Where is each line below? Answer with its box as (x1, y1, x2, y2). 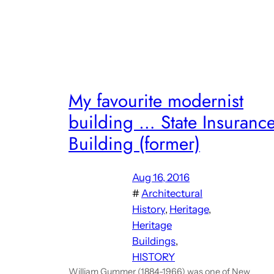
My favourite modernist (68, 87, 243, 114)
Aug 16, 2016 (132, 171, 190, 183)
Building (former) (68, 130, 200, 157)
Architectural (141, 187, 202, 199)
